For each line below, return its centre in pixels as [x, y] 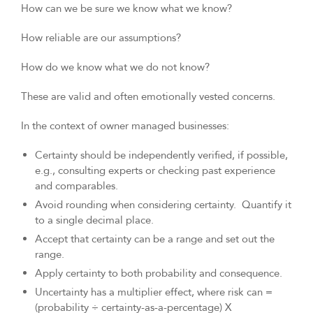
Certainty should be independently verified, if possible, [161, 155]
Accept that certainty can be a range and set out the [155, 239]
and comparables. [77, 186]
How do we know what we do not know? [117, 67]
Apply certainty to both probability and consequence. [159, 274]
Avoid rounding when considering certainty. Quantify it [163, 205]
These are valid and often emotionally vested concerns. [148, 97]
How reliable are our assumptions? [101, 38]
